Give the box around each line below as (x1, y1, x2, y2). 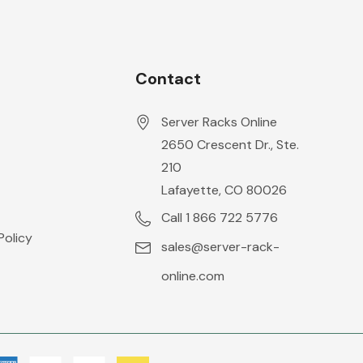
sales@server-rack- (161, 238, 280, 255)
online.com (161, 267, 225, 284)
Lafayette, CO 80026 (161, 181, 288, 199)
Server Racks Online (161, 113, 278, 130)
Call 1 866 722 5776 (161, 209, 279, 226)
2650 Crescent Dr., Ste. (161, 136, 300, 153)
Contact (135, 68, 202, 89)
